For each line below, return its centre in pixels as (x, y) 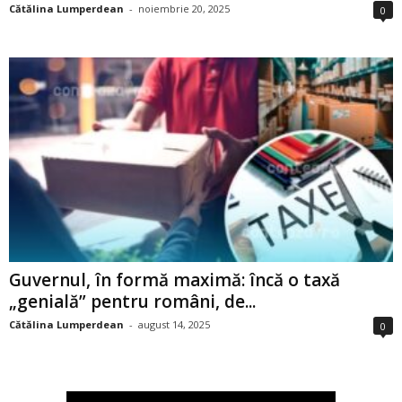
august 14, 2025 (174, 324)
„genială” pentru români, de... (132, 301)
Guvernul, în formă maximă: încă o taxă (175, 280)
